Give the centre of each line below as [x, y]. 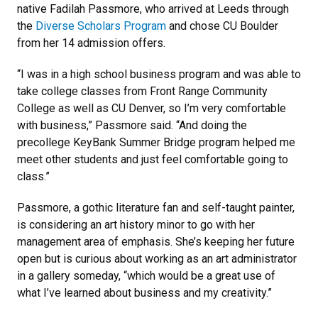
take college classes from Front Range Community [142, 91]
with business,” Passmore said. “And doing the [132, 125]
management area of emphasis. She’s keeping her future [156, 241]
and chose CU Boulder [222, 26]
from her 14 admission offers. [93, 43]
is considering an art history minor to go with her [136, 224]
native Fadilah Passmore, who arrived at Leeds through [153, 9]
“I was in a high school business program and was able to [159, 74]
